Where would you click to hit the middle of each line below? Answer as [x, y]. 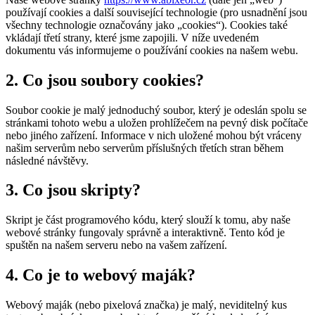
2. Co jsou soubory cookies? [105, 80]
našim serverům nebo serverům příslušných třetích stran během [144, 148]
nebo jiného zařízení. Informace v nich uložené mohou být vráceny [154, 135]
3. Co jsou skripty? [73, 190]
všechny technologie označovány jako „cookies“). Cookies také [147, 25]
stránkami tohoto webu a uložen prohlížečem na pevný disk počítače [157, 122]
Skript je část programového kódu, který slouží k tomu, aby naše [148, 220]
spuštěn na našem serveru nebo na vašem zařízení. [116, 245]
